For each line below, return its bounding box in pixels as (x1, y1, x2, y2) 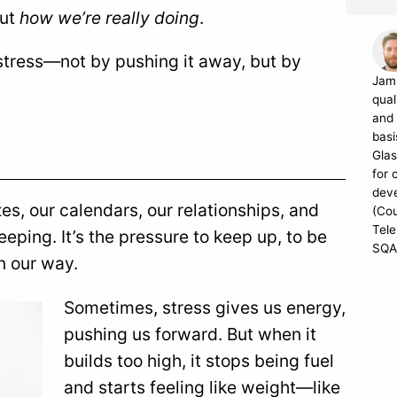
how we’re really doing (19, 7, 199, 29)
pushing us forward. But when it (64, 323, 316, 345)
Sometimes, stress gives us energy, (64, 296, 346, 318)
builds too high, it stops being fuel (64, 349, 334, 371)
